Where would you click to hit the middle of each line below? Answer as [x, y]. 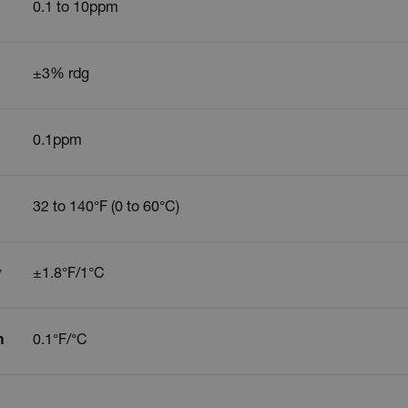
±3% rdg [61, 75]
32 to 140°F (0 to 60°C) [106, 208]
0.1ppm [57, 142]
